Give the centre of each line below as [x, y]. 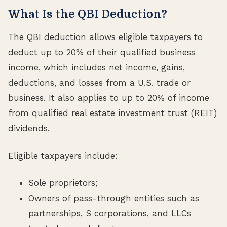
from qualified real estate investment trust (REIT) [112, 113]
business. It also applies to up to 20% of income [109, 98]
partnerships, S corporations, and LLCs [110, 213]
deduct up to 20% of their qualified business [102, 52]
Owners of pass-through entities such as [114, 198]
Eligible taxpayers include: [63, 155]
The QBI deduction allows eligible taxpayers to [105, 37]
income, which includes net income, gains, [97, 67]
